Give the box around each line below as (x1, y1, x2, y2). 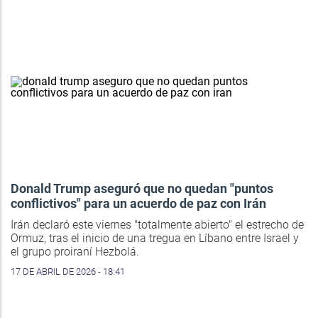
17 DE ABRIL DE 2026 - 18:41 (11, 265, 125, 277)
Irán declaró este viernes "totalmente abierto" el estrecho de (11, 217, 304, 231)
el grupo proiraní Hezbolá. (11, 244, 139, 258)
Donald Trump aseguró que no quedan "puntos (11, 180, 273, 196)
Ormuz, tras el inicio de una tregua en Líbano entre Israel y (11, 231, 299, 245)
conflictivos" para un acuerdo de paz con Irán (11, 195, 266, 211)
